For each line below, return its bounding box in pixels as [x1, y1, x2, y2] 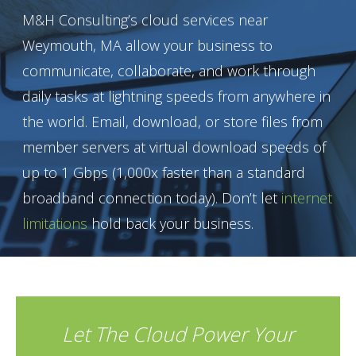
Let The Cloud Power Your [61, 319, 295, 347]
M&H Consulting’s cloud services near [21, 10, 268, 29]
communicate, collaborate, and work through [21, 60, 315, 80]
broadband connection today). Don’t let [21, 188, 281, 207]
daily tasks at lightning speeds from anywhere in [21, 86, 331, 106]
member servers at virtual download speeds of [21, 137, 326, 157]
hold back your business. [87, 213, 253, 233]
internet [281, 188, 332, 207]
